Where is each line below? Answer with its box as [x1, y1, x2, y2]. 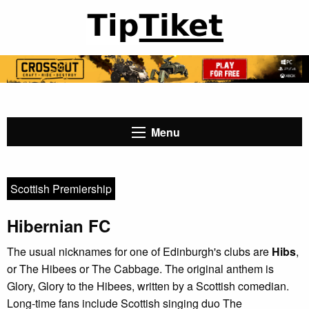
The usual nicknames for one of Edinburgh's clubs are [7, 243, 272, 259]
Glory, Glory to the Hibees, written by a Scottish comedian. [7, 277, 289, 294]
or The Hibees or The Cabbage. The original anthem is [7, 260, 274, 277]
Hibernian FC [7, 213, 110, 237]
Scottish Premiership [10, 180, 112, 197]
